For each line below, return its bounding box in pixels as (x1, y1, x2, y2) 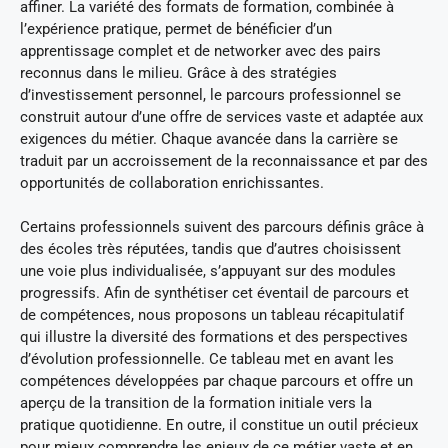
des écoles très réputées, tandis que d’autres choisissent (20, 240, 401, 259)
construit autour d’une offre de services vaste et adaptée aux (20, 107, 423, 126)
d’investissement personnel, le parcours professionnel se (20, 85, 401, 104)
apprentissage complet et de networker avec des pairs (20, 41, 381, 60)
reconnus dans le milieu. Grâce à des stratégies (20, 63, 337, 82)
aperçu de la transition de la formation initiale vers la (20, 394, 372, 413)
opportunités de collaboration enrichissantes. (20, 173, 324, 192)
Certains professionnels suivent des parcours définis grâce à (20, 218, 424, 237)
